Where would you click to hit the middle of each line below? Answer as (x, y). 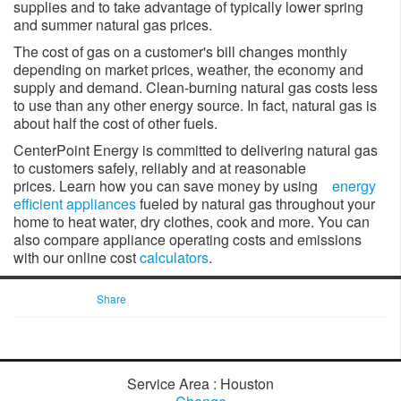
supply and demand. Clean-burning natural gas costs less (196, 87)
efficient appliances (75, 204)
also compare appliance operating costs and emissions (188, 239)
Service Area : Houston (200, 384)
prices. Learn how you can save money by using (173, 186)
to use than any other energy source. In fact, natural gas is (195, 105)
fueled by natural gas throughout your (256, 204)
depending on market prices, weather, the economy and (188, 69)
